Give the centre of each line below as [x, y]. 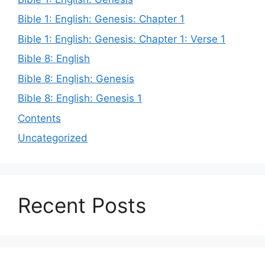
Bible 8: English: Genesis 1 [80, 98]
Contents [39, 118]
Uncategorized [53, 138]
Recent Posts [82, 205]
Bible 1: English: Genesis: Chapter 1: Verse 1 [122, 39]
